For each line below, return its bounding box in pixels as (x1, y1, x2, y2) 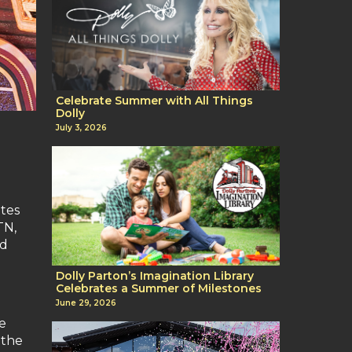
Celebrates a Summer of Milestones (56, 281, 262, 296)
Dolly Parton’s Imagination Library (56, 269, 254, 284)
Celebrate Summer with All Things (56, 93, 253, 108)
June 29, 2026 (56, 298, 116, 309)
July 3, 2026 (56, 123, 107, 134)
